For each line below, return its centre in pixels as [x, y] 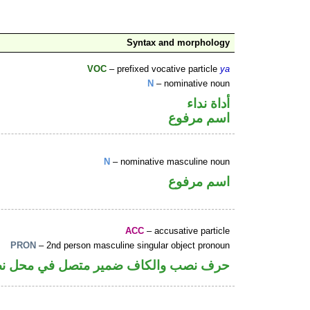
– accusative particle [187, 231]
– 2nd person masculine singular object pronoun [133, 246]
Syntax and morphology [179, 43]
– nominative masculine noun [170, 162]
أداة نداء [209, 103]
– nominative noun [192, 84]
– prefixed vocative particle [164, 69]
